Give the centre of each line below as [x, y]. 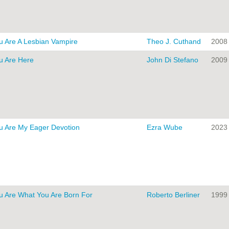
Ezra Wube [165, 128]
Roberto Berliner [173, 195]
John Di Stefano [173, 60]
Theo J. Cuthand [174, 42]
